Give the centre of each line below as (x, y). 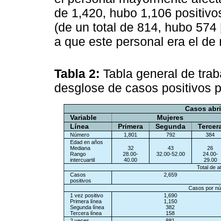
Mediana (80, 148)
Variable (83, 118)
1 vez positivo (87, 196)
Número (80, 135)
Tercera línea (86, 213)
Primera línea (86, 202)
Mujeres (170, 118)
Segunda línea (87, 207)
